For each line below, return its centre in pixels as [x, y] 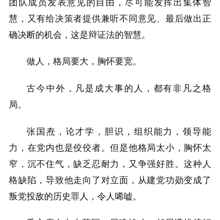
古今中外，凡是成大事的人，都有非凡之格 [119, 88]
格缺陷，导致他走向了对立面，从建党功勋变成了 [110, 180]
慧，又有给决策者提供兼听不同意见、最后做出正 [110, 18]
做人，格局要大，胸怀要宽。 [84, 62]
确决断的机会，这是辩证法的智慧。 [80, 35]
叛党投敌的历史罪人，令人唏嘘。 [75, 196]
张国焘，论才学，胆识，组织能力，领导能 [119, 131]
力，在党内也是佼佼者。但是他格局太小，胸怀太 [110, 148]
